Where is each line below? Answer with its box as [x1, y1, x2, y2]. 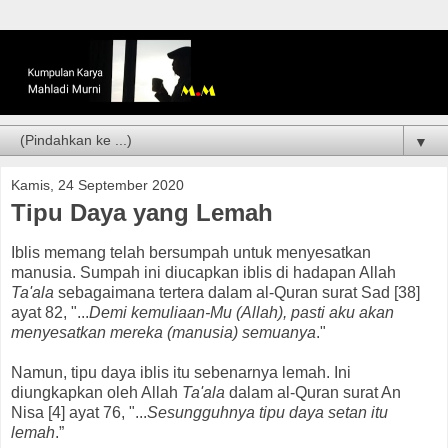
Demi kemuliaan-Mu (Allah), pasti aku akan [89, 303, 394, 321]
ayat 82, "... [11, 303, 89, 321]
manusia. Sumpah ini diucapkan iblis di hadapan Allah [11, 263, 396, 281]
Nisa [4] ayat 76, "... [11, 403, 147, 421]
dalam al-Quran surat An [225, 383, 401, 401]
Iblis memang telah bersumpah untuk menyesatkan [11, 243, 371, 261]
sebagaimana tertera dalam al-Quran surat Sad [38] [54, 283, 420, 301]
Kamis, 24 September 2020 [11, 177, 184, 194]
